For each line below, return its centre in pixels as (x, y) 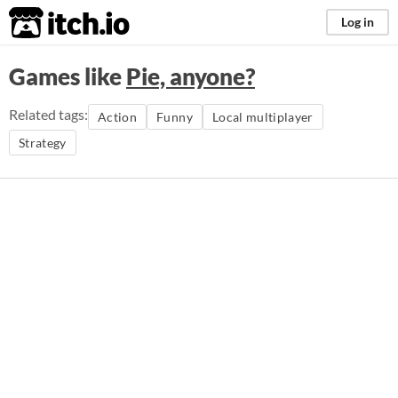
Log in (358, 22)
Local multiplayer (263, 117)
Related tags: (48, 114)
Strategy (43, 143)
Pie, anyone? (191, 76)
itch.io (47, 23)
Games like (68, 76)
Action (118, 117)
